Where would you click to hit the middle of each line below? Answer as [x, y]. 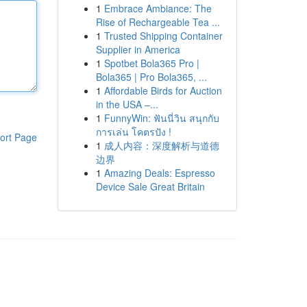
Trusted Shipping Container [163, 36]
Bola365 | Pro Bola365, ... [151, 77]
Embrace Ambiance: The [158, 8]
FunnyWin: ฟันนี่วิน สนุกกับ [161, 118]
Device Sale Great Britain [150, 186]
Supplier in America [138, 49]
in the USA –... [127, 104]
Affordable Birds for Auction [163, 90]
